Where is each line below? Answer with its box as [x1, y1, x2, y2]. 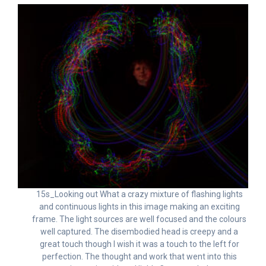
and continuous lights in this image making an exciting [39, 202, 240, 212]
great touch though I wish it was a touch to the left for [39, 239, 239, 249]
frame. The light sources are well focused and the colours [32, 214, 246, 224]
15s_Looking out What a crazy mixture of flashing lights [36, 189, 243, 199]
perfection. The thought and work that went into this [42, 252, 237, 262]
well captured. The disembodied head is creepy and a [40, 227, 238, 237]
